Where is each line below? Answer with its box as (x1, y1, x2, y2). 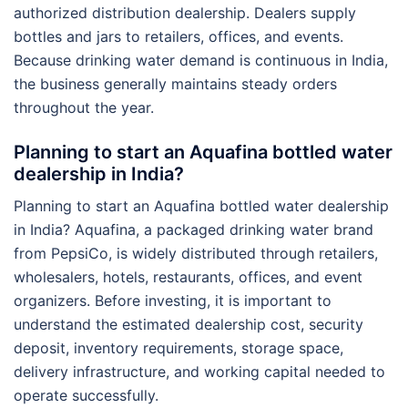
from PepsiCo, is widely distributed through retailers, (14, 243, 378, 262)
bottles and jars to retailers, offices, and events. (14, 26, 343, 46)
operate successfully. (14, 385, 158, 404)
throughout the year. (14, 97, 154, 117)
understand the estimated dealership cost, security (14, 314, 363, 333)
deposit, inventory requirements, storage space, (14, 338, 343, 357)
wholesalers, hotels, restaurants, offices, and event (14, 267, 362, 286)
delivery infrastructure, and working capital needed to (14, 362, 385, 381)
